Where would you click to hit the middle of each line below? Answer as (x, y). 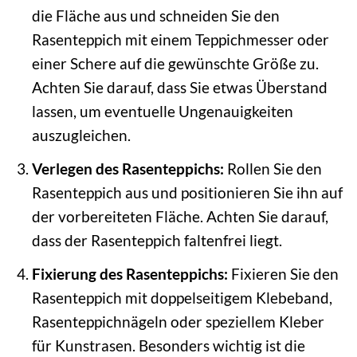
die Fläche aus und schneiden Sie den (155, 16)
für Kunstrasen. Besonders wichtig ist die (168, 345)
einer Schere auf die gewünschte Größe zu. (175, 64)
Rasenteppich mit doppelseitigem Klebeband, (182, 297)
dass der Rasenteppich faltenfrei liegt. (157, 240)
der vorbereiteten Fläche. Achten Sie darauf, (180, 216)
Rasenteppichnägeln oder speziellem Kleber (178, 321)
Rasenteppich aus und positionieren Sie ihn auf (187, 192)
